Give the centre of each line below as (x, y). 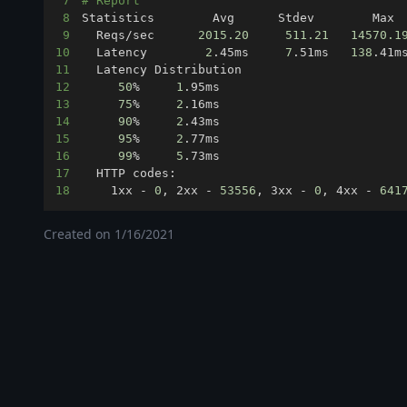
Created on (79, 234)
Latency (144, 52)
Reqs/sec (140, 35)
